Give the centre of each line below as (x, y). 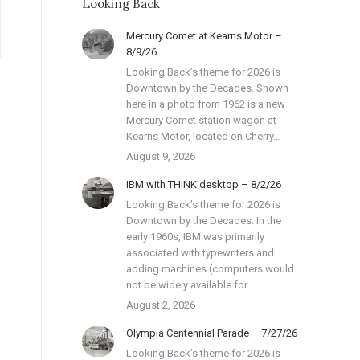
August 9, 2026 (161, 156)
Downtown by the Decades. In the (204, 221)
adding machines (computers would (210, 269)
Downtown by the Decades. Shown (207, 88)
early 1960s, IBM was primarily (195, 237)
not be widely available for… (190, 285)
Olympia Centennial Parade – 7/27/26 (212, 333)
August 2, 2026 (161, 305)
